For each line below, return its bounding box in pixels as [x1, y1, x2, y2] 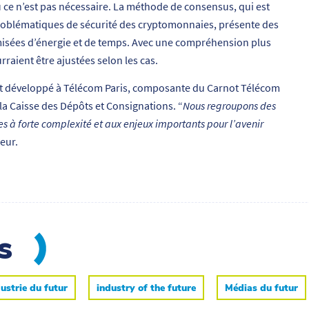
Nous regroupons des [183, 98, 276, 112]
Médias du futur [225, 281, 298, 295]
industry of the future [97, 281, 196, 295]
